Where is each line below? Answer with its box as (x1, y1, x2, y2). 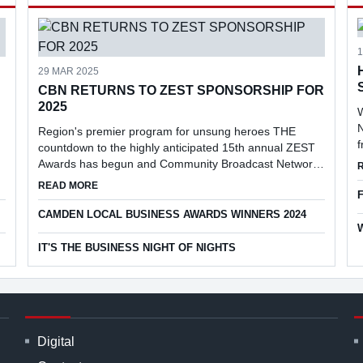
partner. (37, 190, 78, 203)
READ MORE (37, 180, 98, 191)
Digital (36, 335, 75, 348)
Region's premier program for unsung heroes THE (37, 125, 296, 138)
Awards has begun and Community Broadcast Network (37, 157, 318, 170)
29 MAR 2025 (37, 66, 99, 77)
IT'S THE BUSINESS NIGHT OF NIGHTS (37, 241, 236, 254)
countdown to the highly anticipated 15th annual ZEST (37, 141, 315, 154)
